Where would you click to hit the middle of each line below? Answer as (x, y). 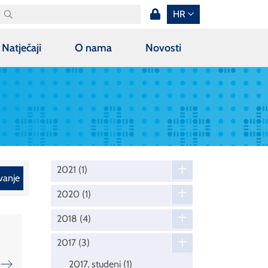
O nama (93, 48)
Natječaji (22, 48)
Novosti (163, 48)
